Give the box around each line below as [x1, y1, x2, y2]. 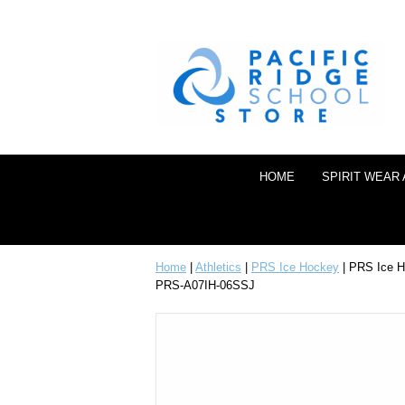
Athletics [195, 260, 241, 274]
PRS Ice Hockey [251, 260, 339, 274]
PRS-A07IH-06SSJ [155, 278, 255, 292]
